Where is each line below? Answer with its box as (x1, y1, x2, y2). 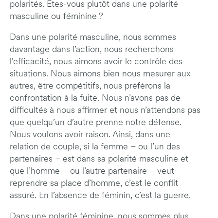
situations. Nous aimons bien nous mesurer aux (10, 70, 191, 79)
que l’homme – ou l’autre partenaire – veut (10, 167, 174, 177)
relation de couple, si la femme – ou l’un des (10, 143, 180, 152)
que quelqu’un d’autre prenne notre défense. (10, 118, 182, 128)
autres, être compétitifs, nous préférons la (10, 82, 170, 91)
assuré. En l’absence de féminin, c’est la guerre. (10, 191, 191, 201)
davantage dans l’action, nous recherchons (10, 45, 174, 55)
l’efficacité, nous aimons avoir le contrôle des (10, 57, 182, 67)
